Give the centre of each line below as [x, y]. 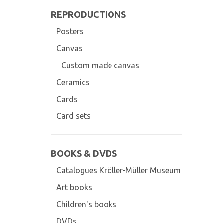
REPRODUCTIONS [88, 14]
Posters [70, 31]
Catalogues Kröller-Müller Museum [118, 170]
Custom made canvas [100, 65]
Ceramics [73, 82]
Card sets [73, 116]
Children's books [86, 204]
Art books [74, 187]
